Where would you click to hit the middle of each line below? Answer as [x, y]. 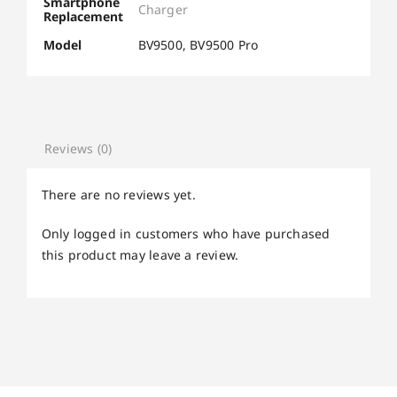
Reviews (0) [78, 149]
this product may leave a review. [140, 254]
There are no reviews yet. [118, 194]
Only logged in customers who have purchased [186, 233]
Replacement [83, 16]
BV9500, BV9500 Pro [198, 44]
